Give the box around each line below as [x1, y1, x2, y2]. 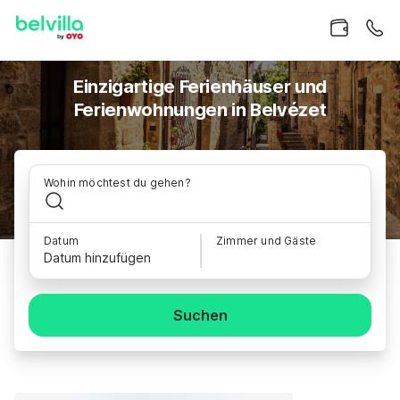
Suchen [172, 306, 228, 324]
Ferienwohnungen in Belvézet [73, 99, 327, 121]
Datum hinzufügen [44, 250, 151, 265]
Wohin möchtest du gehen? [44, 176, 191, 189]
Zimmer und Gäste [216, 234, 317, 247]
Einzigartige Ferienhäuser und [73, 76, 327, 97]
